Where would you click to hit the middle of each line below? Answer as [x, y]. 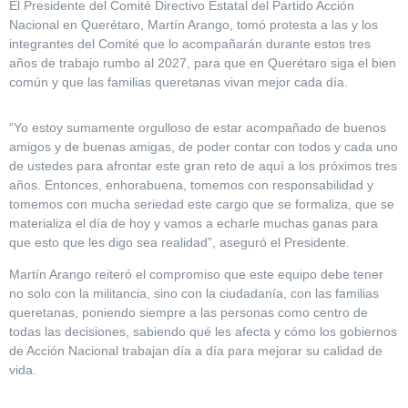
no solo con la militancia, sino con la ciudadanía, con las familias [194, 294]
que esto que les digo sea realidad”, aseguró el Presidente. [179, 242]
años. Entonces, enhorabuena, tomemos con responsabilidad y [191, 184]
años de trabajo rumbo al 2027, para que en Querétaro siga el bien [203, 63]
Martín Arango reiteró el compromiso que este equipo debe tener [196, 275]
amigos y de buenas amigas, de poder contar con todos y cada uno [204, 146]
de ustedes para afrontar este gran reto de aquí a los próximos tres [203, 165]
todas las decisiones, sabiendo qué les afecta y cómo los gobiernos [203, 332]
